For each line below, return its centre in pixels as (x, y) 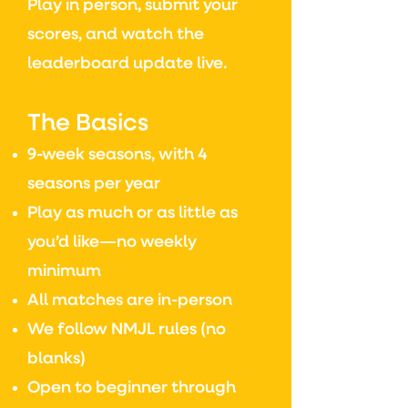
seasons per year (94, 184)
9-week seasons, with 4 (117, 155)
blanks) (56, 359)
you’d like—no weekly (112, 242)
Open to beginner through (132, 388)
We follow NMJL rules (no (127, 330)
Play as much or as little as (133, 213)
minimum (64, 271)
